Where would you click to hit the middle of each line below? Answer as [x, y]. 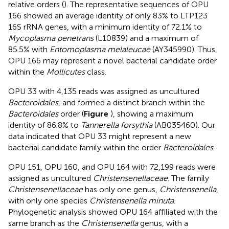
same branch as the [45, 223]
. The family [188, 178]
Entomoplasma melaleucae [100, 49]
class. [96, 72]
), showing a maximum [152, 113]
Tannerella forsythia [117, 125]
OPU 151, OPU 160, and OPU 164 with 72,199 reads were [112, 167]
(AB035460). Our [184, 125]
